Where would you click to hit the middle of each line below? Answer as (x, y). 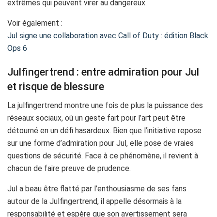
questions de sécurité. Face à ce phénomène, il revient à (103, 156)
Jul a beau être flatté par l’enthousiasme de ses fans (97, 189)
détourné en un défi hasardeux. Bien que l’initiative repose (104, 131)
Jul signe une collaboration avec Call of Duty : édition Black (108, 35)
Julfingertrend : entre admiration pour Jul (103, 72)
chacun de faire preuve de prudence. (69, 169)
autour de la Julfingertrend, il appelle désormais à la (94, 201)
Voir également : (35, 23)
